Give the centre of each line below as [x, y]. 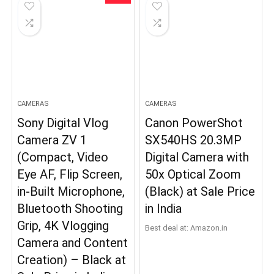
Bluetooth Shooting [70, 209]
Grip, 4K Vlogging [63, 226]
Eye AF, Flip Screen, [70, 174]
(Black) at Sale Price [200, 191]
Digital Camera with [197, 157]
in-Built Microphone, [71, 191]
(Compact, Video [63, 157]
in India [164, 209]
